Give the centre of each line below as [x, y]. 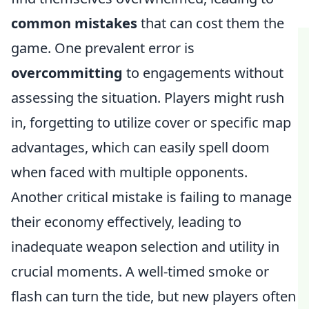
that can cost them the [211, 23]
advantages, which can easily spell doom [140, 147]
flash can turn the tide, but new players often [153, 296]
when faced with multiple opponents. [129, 172]
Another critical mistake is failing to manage [151, 197]
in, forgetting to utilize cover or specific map [151, 122]
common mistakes [74, 23]
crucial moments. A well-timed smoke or [140, 271]
